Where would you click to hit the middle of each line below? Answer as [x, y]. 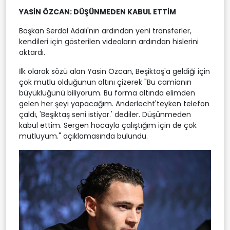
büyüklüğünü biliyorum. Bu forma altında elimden [107, 93]
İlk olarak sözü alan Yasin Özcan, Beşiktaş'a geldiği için [114, 71]
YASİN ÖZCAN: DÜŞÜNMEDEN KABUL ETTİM [98, 12]
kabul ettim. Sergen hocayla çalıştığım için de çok [108, 125]
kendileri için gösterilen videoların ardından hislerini [109, 41]
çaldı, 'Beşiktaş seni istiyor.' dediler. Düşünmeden [105, 114]
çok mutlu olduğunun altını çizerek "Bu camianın [105, 82]
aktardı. [32, 52]
